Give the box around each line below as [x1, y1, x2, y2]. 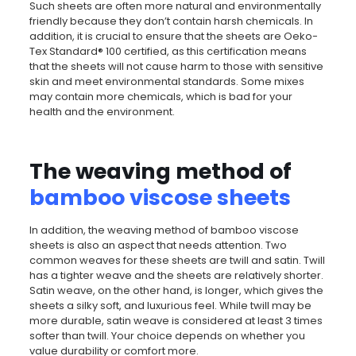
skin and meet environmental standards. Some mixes [29, 73, 304, 89]
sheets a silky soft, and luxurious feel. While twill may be [29, 297, 311, 313]
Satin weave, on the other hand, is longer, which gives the [29, 282, 323, 298]
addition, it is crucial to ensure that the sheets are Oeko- [29, 28, 318, 44]
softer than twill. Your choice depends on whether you [29, 327, 305, 343]
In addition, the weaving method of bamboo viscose [29, 222, 299, 238]
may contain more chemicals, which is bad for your [29, 88, 292, 104]
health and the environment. [29, 103, 175, 119]
